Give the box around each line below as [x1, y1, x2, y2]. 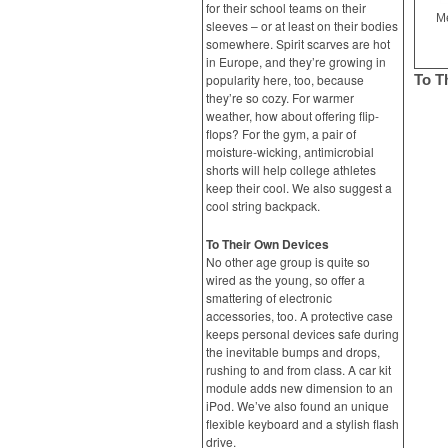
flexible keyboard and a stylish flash [206, 415, 399, 432]
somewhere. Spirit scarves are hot [206, 35, 390, 52]
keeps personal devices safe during [206, 325, 399, 342]
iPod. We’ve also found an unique [206, 397, 389, 414]
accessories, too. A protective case [206, 307, 393, 324]
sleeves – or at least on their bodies [206, 17, 398, 34]
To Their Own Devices [206, 235, 329, 253]
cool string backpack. [206, 197, 320, 214]
